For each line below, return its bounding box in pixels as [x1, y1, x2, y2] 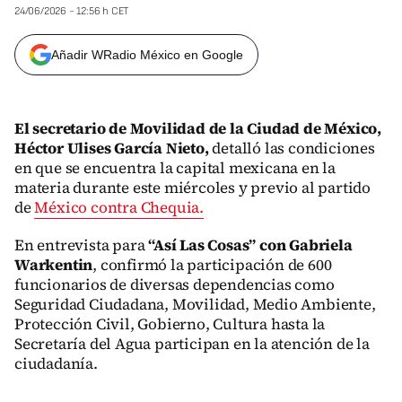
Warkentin [14, 254, 93, 275]
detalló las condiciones [212, 137, 375, 159]
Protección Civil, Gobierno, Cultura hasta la [14, 313, 326, 335]
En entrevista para [14, 234, 149, 256]
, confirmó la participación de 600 [92, 254, 332, 275]
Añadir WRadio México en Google [51, 48, 243, 62]
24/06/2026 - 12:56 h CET [14, 4, 129, 18]
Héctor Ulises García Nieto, [14, 137, 213, 159]
